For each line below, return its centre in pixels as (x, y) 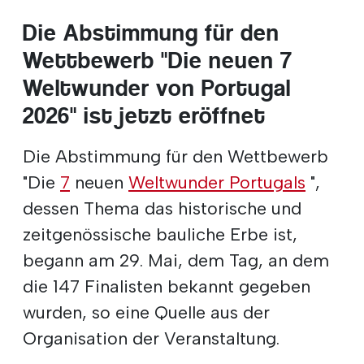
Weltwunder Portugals (217, 182)
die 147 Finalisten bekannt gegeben (167, 286)
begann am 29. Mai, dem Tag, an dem (176, 260)
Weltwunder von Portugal (157, 88)
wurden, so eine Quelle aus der (146, 312)
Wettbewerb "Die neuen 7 (158, 60)
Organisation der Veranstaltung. (151, 338)
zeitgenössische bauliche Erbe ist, (160, 234)
